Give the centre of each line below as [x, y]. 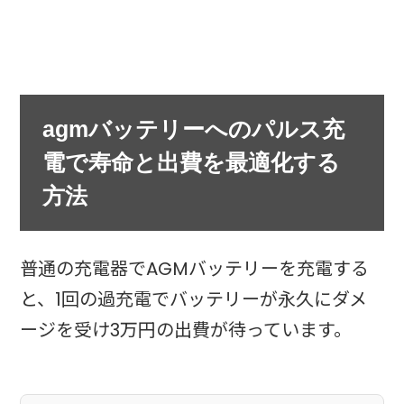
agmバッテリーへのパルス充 [194, 129]
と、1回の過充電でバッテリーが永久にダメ [194, 299]
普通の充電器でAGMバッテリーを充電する [195, 268]
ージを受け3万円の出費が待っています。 [186, 330]
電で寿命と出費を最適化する [192, 162]
